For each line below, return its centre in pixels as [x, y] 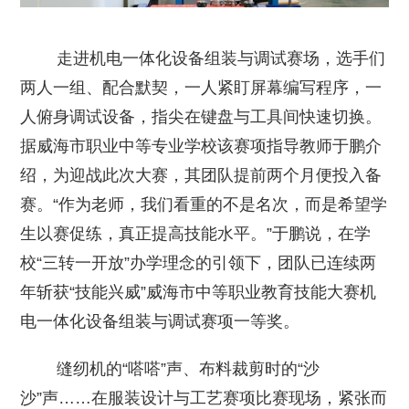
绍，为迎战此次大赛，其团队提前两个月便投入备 [201, 175]
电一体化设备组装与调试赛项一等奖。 [160, 321]
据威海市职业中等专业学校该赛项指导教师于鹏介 [201, 146]
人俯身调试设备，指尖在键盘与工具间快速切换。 [201, 116]
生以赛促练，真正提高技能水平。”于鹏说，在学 [196, 233]
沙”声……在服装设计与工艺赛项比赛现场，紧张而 [204, 398]
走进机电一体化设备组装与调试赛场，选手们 [203, 58]
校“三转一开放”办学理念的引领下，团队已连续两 [199, 262]
